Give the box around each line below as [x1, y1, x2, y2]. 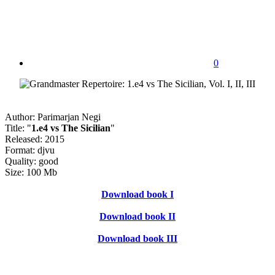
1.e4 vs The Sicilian [31, 122, 110, 133]
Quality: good [5, 155, 58, 166]
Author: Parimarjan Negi [5, 111, 101, 122]
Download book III [98, 233, 177, 244]
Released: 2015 [5, 133, 64, 144]
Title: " [5, 122, 31, 133]
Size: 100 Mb [5, 166, 57, 177]
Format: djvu [5, 144, 55, 155]
